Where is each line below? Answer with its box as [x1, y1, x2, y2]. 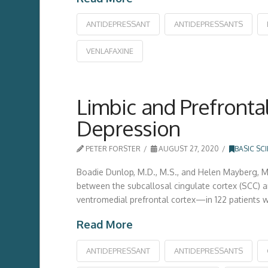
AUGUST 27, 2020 [157, 144, 220, 154]
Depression [76, 115, 180, 142]
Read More [76, 218, 133, 232]
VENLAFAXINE [86, 46, 133, 56]
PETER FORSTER [83, 144, 141, 154]
